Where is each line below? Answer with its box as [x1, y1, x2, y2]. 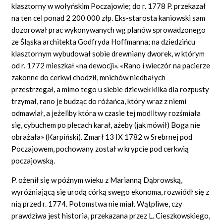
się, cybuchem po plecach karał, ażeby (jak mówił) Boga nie [11, 120, 201, 129]
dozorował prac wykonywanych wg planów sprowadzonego [11, 25, 206, 34]
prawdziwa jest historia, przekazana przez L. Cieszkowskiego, [11, 211, 211, 220]
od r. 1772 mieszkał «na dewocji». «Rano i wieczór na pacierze [11, 60, 211, 70]
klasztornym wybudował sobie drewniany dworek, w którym [11, 49, 205, 58]
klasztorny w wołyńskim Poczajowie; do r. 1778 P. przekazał [11, 1, 206, 10]
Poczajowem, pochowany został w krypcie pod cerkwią [11, 144, 189, 153]
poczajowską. [11, 156, 55, 165]
